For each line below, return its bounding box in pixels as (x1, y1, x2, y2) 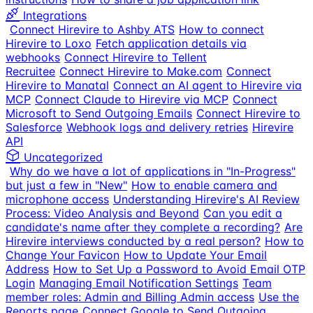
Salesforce (6, 120, 62, 134)
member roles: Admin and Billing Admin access (6, 290, 254, 304)
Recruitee (6, 64, 55, 78)
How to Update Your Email (124, 248, 267, 262)
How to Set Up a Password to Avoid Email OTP (53, 262, 305, 276)
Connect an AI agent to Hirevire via (113, 78, 302, 92)
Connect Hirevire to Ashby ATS (10, 22, 175, 36)
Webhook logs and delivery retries (66, 120, 248, 134)
